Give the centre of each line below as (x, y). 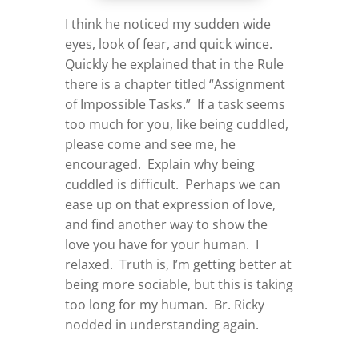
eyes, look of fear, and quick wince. (170, 44)
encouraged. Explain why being (159, 164)
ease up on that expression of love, (170, 204)
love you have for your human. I (161, 244)
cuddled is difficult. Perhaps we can (172, 184)
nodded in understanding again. (161, 324)
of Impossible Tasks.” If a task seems (175, 104)
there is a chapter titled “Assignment (175, 84)
